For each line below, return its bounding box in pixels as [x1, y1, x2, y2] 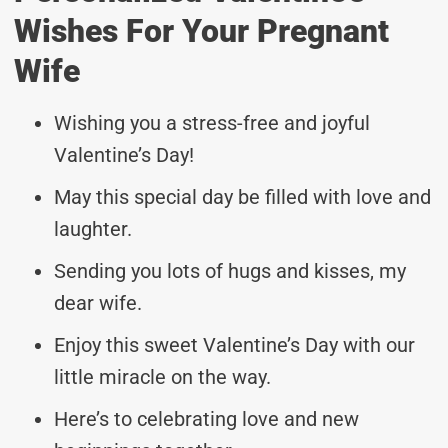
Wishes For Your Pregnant [14, 11, 389, 50]
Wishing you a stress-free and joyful [54, 110, 370, 135]
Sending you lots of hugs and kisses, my [54, 258, 406, 283]
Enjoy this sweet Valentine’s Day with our [54, 332, 415, 357]
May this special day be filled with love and [54, 184, 431, 209]
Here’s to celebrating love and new [54, 406, 359, 431]
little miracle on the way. [54, 364, 271, 389]
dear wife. [54, 290, 142, 315]
